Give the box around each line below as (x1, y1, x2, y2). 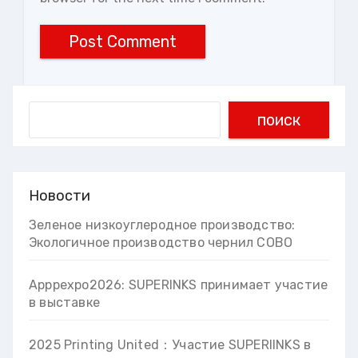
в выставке (29, 295, 100, 311)
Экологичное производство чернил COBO (29, 235, 293, 251)
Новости (29, 186, 90, 205)
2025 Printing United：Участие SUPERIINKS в (29, 337, 312, 353)
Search (28, 103, 70, 119)
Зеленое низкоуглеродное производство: (29, 217, 296, 233)
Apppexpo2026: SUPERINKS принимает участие (29, 277, 328, 293)
